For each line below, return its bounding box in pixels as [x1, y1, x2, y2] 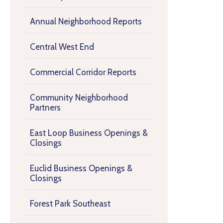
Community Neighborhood [30, 93, 128, 103]
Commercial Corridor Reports [30, 67, 136, 77]
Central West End [30, 42, 94, 52]
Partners [30, 103, 61, 112]
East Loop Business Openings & [30, 128, 148, 138]
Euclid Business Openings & [30, 163, 132, 173]
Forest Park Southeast [30, 199, 111, 209]
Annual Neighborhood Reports [30, 16, 142, 26]
